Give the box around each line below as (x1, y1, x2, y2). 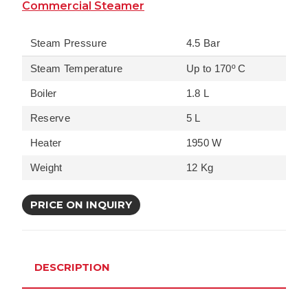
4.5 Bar (183, 38, 220, 49)
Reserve (27, 113, 70, 124)
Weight (27, 162, 63, 173)
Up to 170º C (183, 63, 246, 74)
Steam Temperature (27, 63, 123, 74)
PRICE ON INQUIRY (30, 199, 132, 211)
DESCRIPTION (34, 261, 110, 274)
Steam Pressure (27, 38, 107, 49)
